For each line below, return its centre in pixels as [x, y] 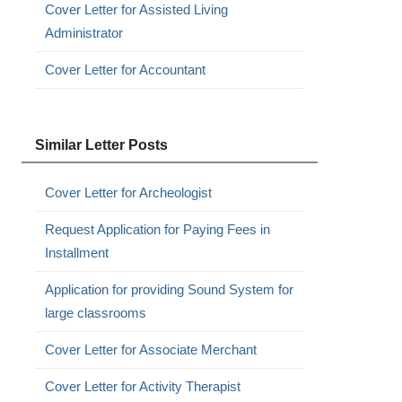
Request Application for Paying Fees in [157, 229]
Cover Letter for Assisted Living [136, 9]
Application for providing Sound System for [169, 289]
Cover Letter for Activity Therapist [142, 386]
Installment [76, 253]
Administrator [83, 33]
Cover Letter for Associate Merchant [150, 350]
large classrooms [95, 313]
